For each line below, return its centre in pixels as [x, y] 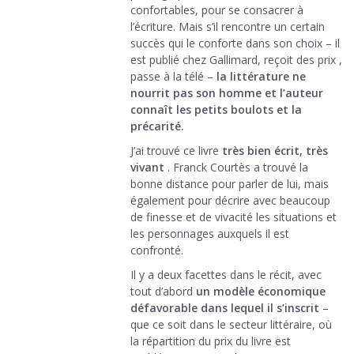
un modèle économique [261, 292]
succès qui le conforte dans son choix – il [235, 43]
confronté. [157, 250]
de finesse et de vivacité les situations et [233, 217]
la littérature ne [261, 77]
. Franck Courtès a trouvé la [236, 168]
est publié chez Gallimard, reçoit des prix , [236, 60]
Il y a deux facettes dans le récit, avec [226, 275]
